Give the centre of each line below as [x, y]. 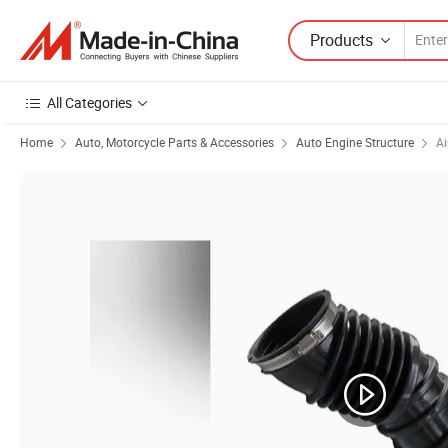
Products [341, 39]
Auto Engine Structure [355, 142]
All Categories [89, 102]
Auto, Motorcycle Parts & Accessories [174, 142]
